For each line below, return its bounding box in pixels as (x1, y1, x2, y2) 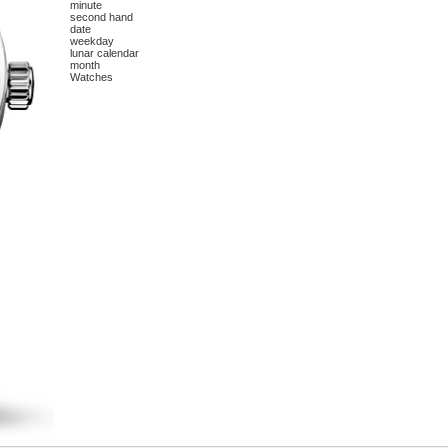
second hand (70, 11, 134, 24)
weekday (70, 35, 115, 48)
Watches (70, 71, 114, 84)
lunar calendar (70, 47, 140, 60)
